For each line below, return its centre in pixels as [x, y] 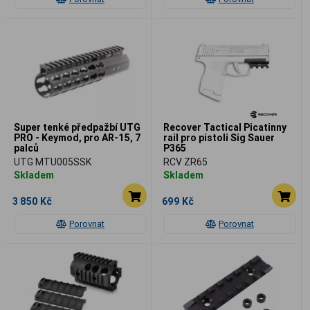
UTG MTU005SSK [53, 162]
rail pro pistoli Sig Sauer [219, 137]
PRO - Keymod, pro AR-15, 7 [77, 137]
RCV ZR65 [185, 162]
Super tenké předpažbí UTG [77, 127]
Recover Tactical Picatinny [225, 127]
